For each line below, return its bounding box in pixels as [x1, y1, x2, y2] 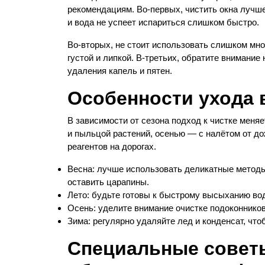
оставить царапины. [67, 177, 149, 187]
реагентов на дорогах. [67, 141, 156, 151]
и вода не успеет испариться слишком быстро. [67, 17, 259, 27]
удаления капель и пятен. [67, 66, 172, 76]
